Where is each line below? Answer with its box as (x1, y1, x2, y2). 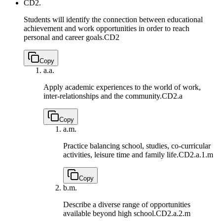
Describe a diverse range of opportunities (63, 200, 190, 209)
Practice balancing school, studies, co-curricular (63, 142, 211, 150)
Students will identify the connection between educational (24, 15, 203, 24)
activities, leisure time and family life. (63, 150, 179, 159)
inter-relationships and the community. (43, 92, 162, 101)
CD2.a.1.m (179, 150, 213, 159)
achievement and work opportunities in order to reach (24, 24, 189, 33)
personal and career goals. (24, 33, 104, 42)
